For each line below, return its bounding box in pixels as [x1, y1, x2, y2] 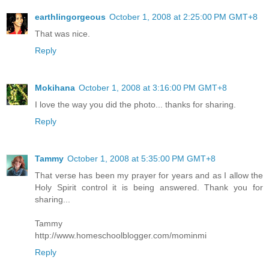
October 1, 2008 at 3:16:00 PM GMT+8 [79, 82, 227, 92]
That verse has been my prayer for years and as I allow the [35, 170, 263, 180]
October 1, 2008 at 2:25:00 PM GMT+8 [109, 11, 258, 22]
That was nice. [35, 28, 90, 38]
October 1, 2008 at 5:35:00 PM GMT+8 [67, 153, 216, 163]
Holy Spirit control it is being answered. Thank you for [35, 182, 263, 192]
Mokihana [35, 82, 75, 92]
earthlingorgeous [35, 11, 106, 22]
